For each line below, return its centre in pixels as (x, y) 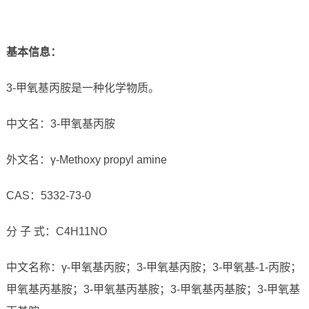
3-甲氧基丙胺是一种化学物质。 (82, 88)
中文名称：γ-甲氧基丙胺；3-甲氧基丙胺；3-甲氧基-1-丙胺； (153, 268)
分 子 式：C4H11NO (56, 232)
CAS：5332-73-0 (48, 196)
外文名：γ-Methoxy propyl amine (86, 160)
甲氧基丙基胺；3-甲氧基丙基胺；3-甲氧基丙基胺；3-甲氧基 (153, 290)
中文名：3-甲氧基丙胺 (60, 124)
